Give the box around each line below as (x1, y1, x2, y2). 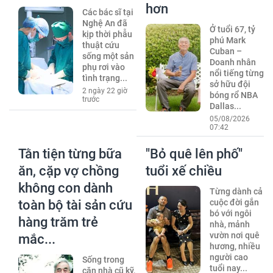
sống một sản (82, 51, 134, 62)
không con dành (18, 180, 113, 196)
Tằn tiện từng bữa (18, 146, 122, 162)
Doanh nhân (209, 57, 256, 68)
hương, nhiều (209, 241, 260, 252)
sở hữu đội (209, 79, 250, 90)
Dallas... (209, 101, 241, 112)
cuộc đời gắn (209, 197, 259, 208)
